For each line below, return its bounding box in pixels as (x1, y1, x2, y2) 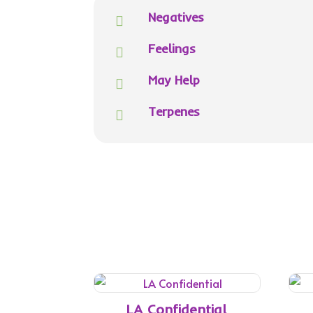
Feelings (147, 40, 196, 57)
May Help (147, 71, 200, 88)
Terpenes (147, 103, 200, 119)
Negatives (147, 8, 204, 25)
